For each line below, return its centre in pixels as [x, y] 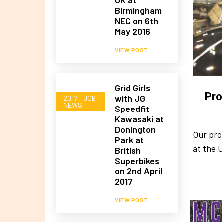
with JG [130, 98]
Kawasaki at [139, 119]
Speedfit [132, 108]
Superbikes [137, 160]
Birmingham [139, 10]
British [128, 150]
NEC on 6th [137, 21]
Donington [136, 129]
